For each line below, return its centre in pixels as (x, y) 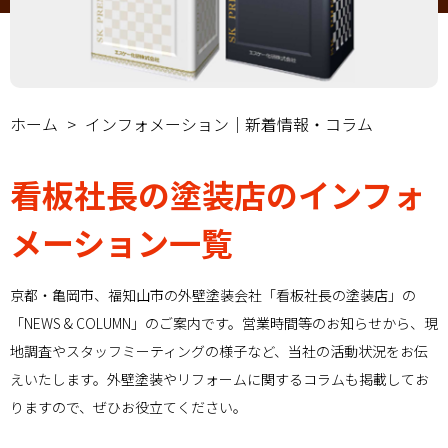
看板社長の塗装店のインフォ (217, 194)
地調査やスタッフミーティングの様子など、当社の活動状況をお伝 (219, 351)
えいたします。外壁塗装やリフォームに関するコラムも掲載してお (219, 379)
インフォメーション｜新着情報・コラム (229, 124)
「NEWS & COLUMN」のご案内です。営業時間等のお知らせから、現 (224, 323)
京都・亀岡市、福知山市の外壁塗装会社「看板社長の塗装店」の (213, 295)
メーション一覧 (121, 242)
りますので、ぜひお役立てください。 (128, 407)
